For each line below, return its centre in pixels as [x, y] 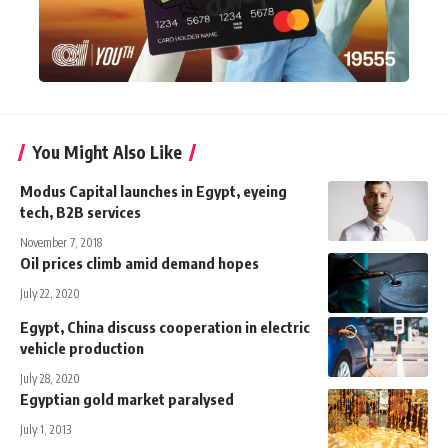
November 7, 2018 [61, 242]
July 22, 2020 [50, 293]
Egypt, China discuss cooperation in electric [165, 326]
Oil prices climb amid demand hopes [139, 262]
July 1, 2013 [45, 429]
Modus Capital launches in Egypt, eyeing [153, 190]
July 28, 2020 [50, 378]
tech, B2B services [80, 211]
